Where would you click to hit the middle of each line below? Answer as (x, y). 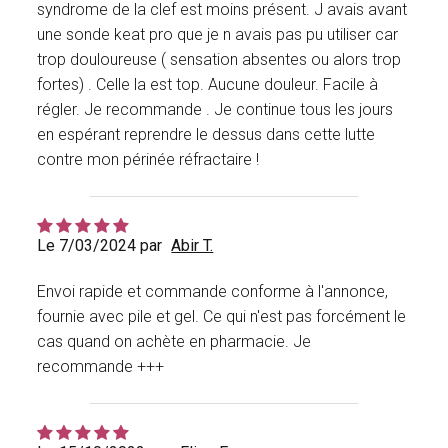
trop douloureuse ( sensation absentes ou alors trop (219, 60)
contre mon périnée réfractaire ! (148, 160)
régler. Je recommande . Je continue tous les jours (215, 110)
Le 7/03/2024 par (100, 246)
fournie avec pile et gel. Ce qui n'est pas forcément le (222, 317)
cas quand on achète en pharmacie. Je (174, 342)
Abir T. (192, 246)
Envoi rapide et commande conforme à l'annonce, (213, 292)
